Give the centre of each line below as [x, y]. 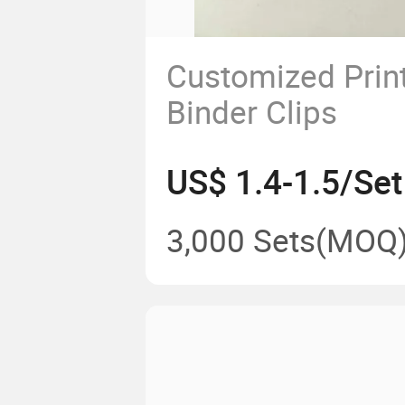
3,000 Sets [240, 240]
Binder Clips [251, 112]
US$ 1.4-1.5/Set [284, 182]
